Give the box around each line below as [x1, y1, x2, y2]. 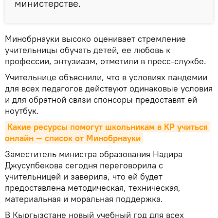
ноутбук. [5, 105, 39, 117]
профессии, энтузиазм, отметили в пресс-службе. [5, 55, 206, 67]
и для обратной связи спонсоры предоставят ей [5, 94, 197, 106]
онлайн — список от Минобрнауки [5, 132, 141, 144]
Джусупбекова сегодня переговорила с [5, 160, 163, 171]
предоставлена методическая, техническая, [5, 182, 181, 194]
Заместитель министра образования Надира [5, 148, 182, 160]
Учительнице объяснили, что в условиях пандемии [5, 72, 207, 83]
